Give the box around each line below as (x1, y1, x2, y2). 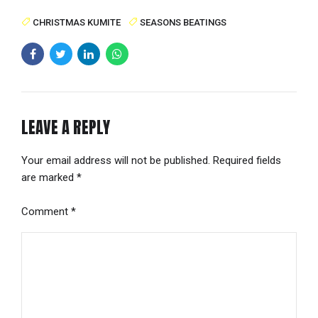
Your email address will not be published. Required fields (21, 154, 281, 167)
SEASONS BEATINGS (139, 17, 226, 28)
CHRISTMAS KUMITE (33, 17, 121, 28)
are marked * (21, 171, 82, 184)
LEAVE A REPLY (21, 115, 110, 139)
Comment (21, 204, 71, 218)
